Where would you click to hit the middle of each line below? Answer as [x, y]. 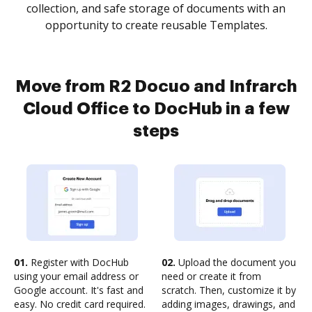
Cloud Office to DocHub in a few [156, 109]
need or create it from [211, 276]
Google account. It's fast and [79, 290]
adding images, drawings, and [228, 304]
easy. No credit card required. [80, 304]
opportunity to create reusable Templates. [156, 25]
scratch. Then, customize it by [229, 290]
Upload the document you [236, 262]
